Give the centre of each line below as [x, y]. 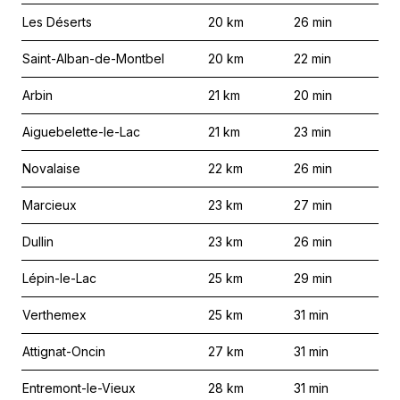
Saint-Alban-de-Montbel [93, 58]
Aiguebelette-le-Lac [81, 132]
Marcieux [50, 205]
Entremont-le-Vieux [79, 388]
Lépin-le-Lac [59, 278]
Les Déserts [57, 22]
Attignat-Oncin [64, 351]
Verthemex [54, 315]
